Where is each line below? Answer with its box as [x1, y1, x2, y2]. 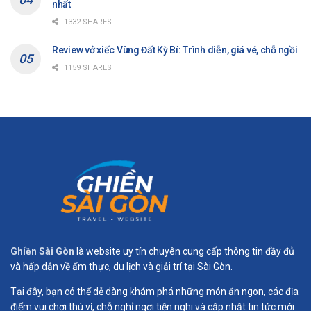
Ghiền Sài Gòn [10, 245, 74, 257]
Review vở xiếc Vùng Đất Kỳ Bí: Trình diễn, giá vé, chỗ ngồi [52, 44, 298, 56]
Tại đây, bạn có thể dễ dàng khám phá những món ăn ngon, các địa [10, 285, 299, 297]
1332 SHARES [62, 17, 112, 26]
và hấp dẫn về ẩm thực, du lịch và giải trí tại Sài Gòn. [10, 260, 233, 272]
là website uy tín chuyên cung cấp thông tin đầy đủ [74, 245, 294, 257]
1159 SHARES [62, 62, 112, 72]
